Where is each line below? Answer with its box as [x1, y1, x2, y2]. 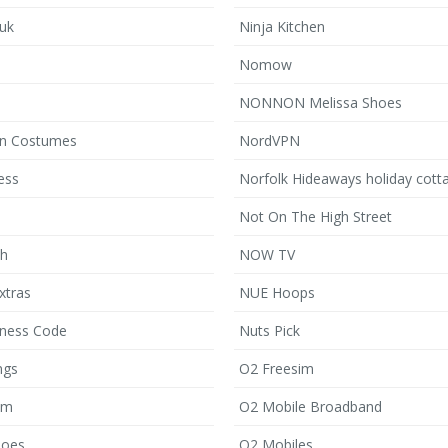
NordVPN [239, 131, 300, 150]
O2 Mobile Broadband [239, 397, 382, 416]
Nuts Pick [239, 321, 300, 340]
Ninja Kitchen [239, 17, 325, 36]
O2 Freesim [239, 359, 314, 378]
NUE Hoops [239, 283, 315, 302]
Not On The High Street [239, 207, 392, 226]
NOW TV [239, 245, 295, 264]
